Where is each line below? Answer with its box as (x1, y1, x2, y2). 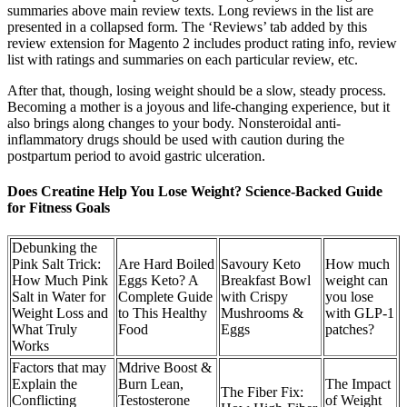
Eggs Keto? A (118, 273, 199, 289)
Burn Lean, (118, 376, 184, 392)
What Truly (12, 322, 77, 338)
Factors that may (12, 360, 106, 376)
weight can (325, 273, 388, 289)
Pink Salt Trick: (12, 256, 101, 273)
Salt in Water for (12, 289, 105, 305)
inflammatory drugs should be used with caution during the (7, 131, 344, 147)
